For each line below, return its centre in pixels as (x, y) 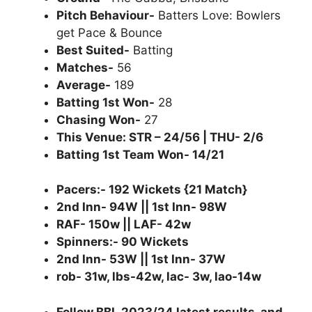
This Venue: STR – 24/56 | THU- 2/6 (160, 137)
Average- (84, 85)
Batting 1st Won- (106, 102)
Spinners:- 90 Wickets (123, 242)
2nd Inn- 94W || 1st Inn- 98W (142, 207)
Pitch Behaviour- (106, 15)
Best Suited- (93, 50)
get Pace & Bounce (109, 32)
